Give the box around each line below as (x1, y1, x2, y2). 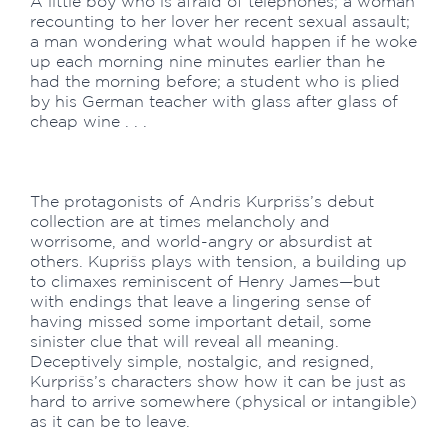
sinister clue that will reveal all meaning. (30, 332, 339, 350)
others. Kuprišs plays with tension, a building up (30, 252, 407, 270)
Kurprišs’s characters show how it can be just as (30, 372, 406, 390)
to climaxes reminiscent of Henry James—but (30, 272, 380, 290)
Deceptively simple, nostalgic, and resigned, (30, 352, 374, 370)
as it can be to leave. (30, 412, 190, 430)
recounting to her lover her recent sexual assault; (30, 12, 410, 30)
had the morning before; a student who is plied (30, 72, 400, 90)
